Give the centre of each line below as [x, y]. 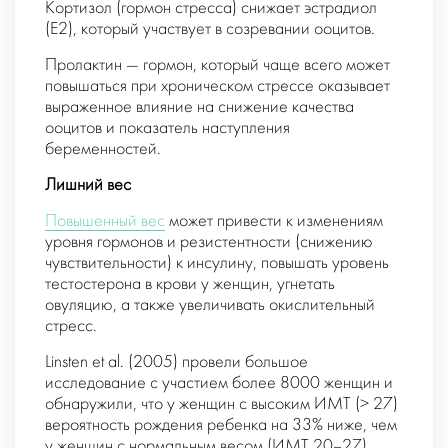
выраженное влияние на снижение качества [199, 107]
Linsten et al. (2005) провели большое [176, 362]
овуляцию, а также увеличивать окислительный [210, 305]
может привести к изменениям [274, 221]
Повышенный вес [105, 221]
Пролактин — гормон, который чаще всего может [217, 65]
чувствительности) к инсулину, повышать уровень [217, 263]
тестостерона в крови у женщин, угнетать [190, 284]
